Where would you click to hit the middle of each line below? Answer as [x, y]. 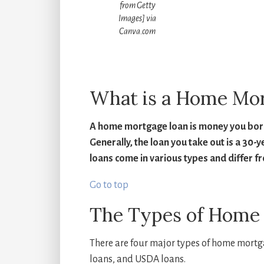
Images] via [137, 18]
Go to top [109, 185]
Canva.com [137, 31]
